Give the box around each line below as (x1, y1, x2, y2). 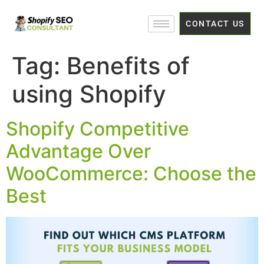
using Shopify (12, 80, 166, 108)
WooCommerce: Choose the (6, 162, 256, 185)
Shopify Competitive (6, 117, 189, 140)
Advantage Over (6, 140, 151, 163)
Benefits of (67, 51, 190, 80)
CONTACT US (186, 19, 245, 28)
